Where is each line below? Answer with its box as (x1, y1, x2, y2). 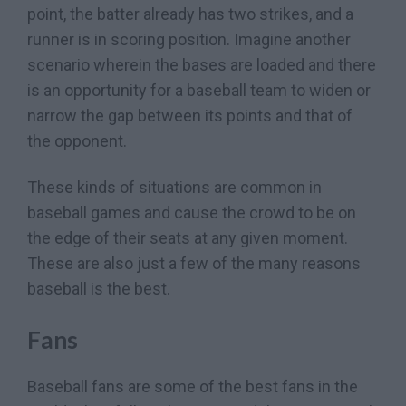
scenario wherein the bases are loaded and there (27, 54, 376, 74)
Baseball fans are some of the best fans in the (27, 376, 358, 396)
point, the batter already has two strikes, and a (27, 4, 353, 24)
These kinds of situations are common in (27, 178, 322, 198)
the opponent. (27, 130, 127, 150)
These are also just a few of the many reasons (27, 254, 361, 274)
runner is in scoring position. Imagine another (27, 29, 351, 49)
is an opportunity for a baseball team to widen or (27, 80, 371, 100)
